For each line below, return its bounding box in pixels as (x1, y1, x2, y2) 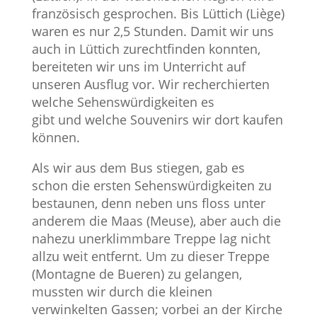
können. (31, 129, 94, 146)
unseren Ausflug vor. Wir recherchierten (31, 76, 270, 93)
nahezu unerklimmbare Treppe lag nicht (31, 230, 270, 248)
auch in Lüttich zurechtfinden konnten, (31, 40, 260, 58)
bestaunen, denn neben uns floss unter (31, 195, 265, 212)
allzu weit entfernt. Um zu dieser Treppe (31, 248, 270, 265)
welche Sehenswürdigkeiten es (31, 93, 214, 111)
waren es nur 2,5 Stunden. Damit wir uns (31, 23, 274, 40)
